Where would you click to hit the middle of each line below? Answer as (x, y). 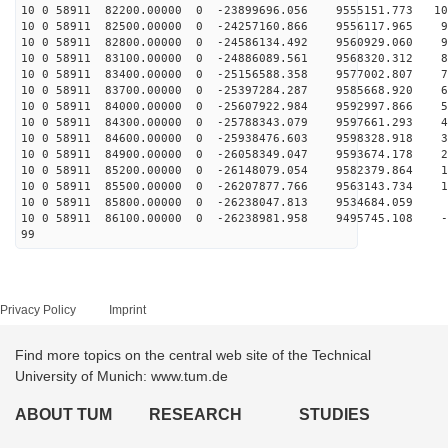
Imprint (127, 310)
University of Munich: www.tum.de (121, 376)
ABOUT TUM (63, 414)
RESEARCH (196, 414)
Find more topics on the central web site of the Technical (193, 355)
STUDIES (334, 414)
